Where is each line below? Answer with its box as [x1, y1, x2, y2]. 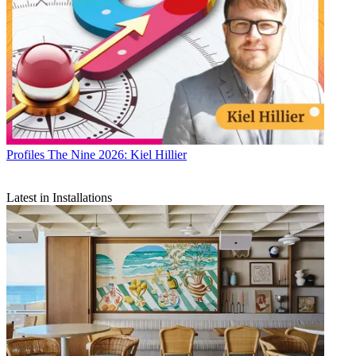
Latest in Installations [6, 190, 112, 204]
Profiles [6, 147, 44, 161]
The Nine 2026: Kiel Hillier [48, 147, 187, 161]
